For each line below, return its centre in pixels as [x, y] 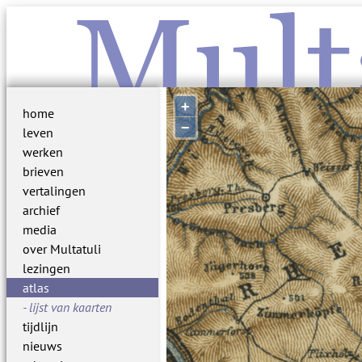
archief [41, 210]
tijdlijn [40, 326]
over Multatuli [62, 249]
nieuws [42, 346]
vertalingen [54, 191]
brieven [43, 171]
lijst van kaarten [70, 307]
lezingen [46, 268]
